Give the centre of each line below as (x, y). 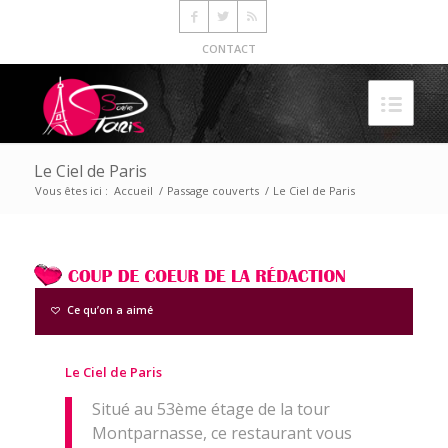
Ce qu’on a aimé (109, 310)
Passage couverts (212, 190)
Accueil (133, 190)
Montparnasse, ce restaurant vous (221, 432)
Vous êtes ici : (71, 190)
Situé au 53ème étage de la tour (210, 408)
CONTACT (228, 48)
